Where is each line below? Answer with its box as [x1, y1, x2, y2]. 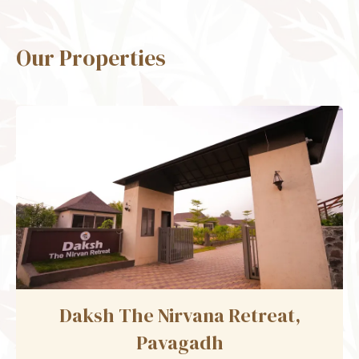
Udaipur [144, 329, 215, 357]
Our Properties [16, 42, 166, 74]
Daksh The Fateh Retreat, [67, 302, 292, 329]
